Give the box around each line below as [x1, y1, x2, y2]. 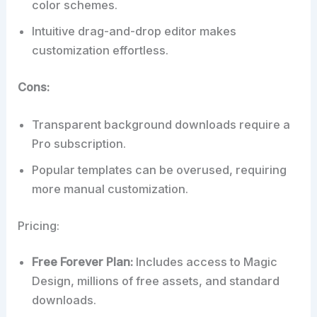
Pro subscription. [32, 137, 127, 151]
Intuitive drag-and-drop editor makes [32, 24, 237, 39]
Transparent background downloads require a [32, 117, 291, 132]
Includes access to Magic [133, 255, 278, 270]
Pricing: [18, 218, 60, 233]
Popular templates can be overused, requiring [32, 163, 287, 178]
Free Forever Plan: [32, 255, 134, 270]
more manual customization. [32, 182, 189, 197]
